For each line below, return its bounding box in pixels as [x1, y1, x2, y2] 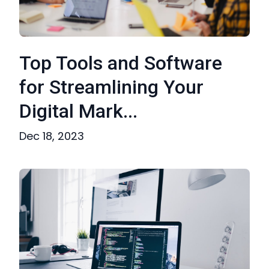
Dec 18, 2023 [19, 128, 84, 144]
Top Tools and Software [19, 52, 222, 74]
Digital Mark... [19, 100, 138, 122]
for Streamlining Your [19, 76, 204, 98]
